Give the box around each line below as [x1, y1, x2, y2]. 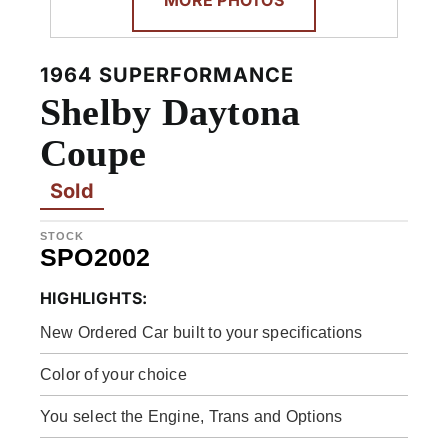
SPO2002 [40, 242, 151, 271]
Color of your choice [40, 365, 187, 383]
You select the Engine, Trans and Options [40, 407, 343, 425]
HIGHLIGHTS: [40, 287, 148, 308]
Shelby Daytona [40, 90, 301, 133]
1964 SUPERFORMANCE [40, 62, 294, 87]
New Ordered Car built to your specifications [40, 323, 363, 341]
